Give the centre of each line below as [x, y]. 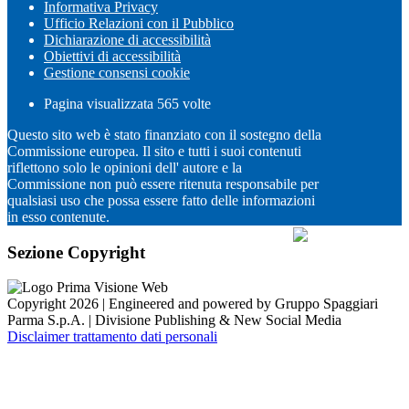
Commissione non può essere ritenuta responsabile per [163, 184]
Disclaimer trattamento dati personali [112, 337]
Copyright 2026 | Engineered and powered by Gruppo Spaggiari [193, 304]
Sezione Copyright [76, 252]
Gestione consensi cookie [117, 72]
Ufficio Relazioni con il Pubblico [139, 23]
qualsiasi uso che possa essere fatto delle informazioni [161, 200]
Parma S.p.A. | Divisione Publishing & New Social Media [174, 320]
